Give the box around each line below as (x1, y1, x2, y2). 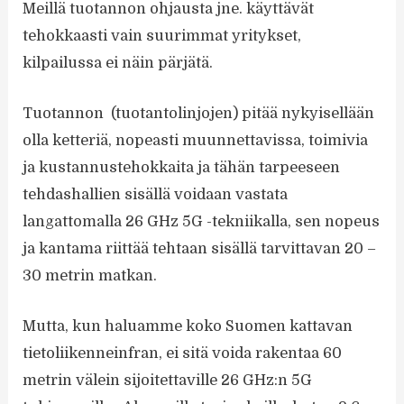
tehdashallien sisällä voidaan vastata (23, 186, 289, 204)
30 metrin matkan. (23, 267, 158, 285)
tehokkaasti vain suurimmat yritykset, (23, 26, 302, 44)
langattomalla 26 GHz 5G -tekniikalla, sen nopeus (23, 213, 381, 231)
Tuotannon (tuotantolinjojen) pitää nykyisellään (23, 105, 375, 123)
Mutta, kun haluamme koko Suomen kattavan (23, 317, 353, 335)
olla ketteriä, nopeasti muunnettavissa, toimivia (23, 132, 369, 150)
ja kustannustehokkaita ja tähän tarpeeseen (23, 159, 341, 177)
